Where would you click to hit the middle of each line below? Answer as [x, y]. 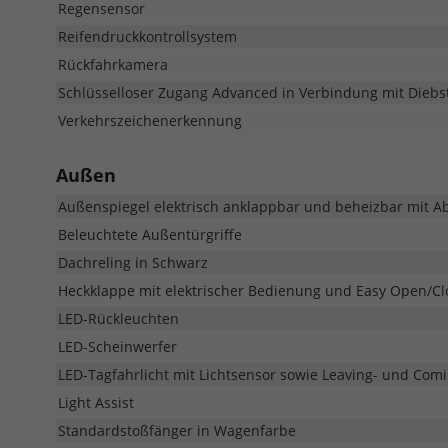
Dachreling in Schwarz [133, 262]
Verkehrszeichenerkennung [150, 120]
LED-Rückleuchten [118, 318]
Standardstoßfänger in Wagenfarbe [177, 430]
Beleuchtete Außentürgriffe [150, 234]
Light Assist [96, 402]
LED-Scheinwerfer [117, 346]
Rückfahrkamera [113, 64]
